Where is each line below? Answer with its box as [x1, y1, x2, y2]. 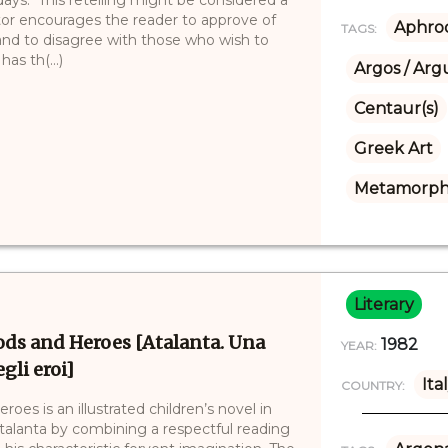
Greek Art [353, 138, 433, 158]
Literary [353, 294, 414, 314]
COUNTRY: [340, 377, 405, 393]
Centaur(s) [353, 98, 439, 118]
